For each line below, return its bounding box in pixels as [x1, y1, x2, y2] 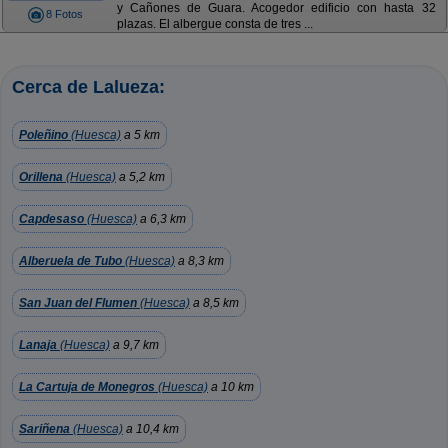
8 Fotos [46, 8, 83, 20]
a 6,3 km [137, 212, 186, 226]
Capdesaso [19, 212, 84, 226]
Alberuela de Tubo [19, 254, 122, 268]
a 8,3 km [175, 254, 224, 268]
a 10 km [208, 380, 254, 394]
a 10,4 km [123, 422, 179, 436]
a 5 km [121, 128, 160, 142]
